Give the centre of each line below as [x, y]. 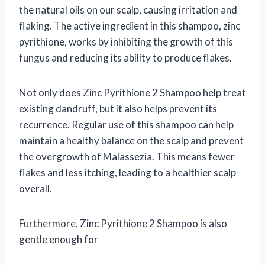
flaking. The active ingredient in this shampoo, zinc [130, 26]
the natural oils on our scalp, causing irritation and [128, 10]
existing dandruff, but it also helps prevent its [118, 109]
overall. [35, 189]
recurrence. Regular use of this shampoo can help [126, 125]
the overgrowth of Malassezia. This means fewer [127, 157]
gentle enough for [59, 240]
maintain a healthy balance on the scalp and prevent [131, 141]
